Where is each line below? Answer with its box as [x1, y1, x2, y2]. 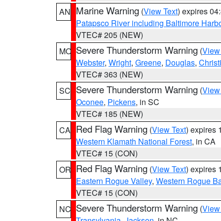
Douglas [165, 57, 195, 68]
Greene [135, 57, 161, 68]
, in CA [192, 136, 216, 147]
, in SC [136, 96, 159, 108]
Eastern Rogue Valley [76, 175, 152, 186]
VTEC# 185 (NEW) [76, 108, 143, 119]
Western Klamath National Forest [76, 136, 192, 147]
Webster [76, 57, 105, 68]
